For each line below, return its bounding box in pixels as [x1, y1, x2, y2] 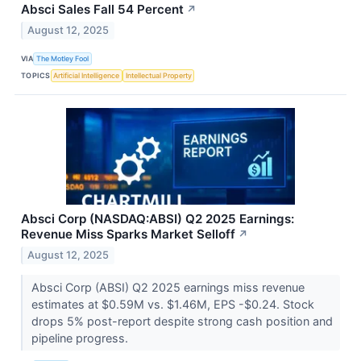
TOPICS [21, 70, 51, 80]
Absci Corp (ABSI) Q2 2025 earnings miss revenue [31, 280, 305, 294]
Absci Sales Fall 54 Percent [21, 2, 184, 18]
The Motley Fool [36, 53, 89, 63]
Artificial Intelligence [53, 70, 120, 80]
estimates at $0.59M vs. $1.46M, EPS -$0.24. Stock [31, 297, 314, 311]
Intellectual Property [125, 70, 192, 80]
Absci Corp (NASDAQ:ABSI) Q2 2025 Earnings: [21, 211, 294, 227]
